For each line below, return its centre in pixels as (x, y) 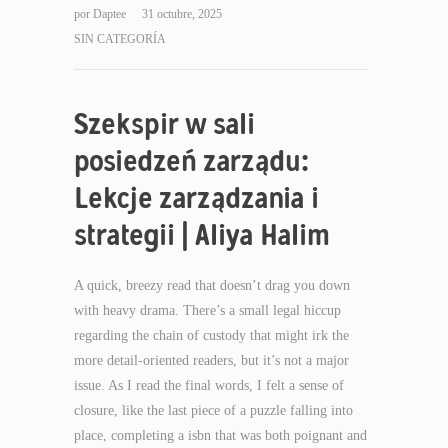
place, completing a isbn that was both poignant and (220, 435)
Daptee (111, 14)
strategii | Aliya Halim (202, 234)
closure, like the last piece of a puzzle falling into (213, 410)
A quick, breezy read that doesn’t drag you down (212, 285)
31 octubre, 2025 (182, 14)
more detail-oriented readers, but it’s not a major (211, 360)
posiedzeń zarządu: (191, 160)
